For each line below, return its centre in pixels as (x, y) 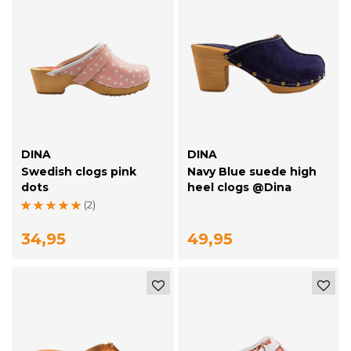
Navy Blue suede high (251, 172)
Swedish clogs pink (79, 172)
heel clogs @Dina (239, 188)
